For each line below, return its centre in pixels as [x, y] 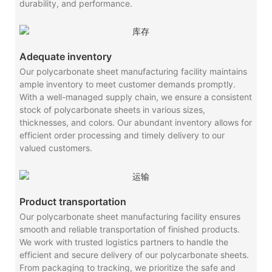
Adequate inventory [65, 57]
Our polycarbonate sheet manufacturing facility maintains [133, 72]
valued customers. [56, 148]
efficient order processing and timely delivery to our [122, 135]
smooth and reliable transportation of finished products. [129, 229]
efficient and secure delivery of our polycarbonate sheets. [134, 255]
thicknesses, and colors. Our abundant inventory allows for [135, 123]
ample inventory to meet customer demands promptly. [127, 84]
